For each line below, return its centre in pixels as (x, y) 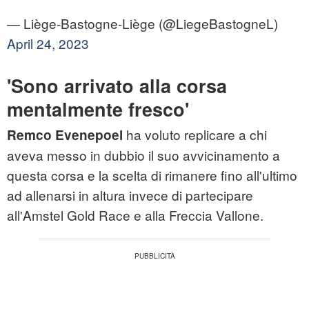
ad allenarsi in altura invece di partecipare (130, 195)
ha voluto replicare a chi (195, 134)
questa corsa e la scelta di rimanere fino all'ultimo (152, 175)
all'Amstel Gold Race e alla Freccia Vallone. (135, 215)
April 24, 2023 (48, 43)
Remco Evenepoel (65, 135)
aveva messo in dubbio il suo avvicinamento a (143, 155)
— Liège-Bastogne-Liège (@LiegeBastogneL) (142, 23)
